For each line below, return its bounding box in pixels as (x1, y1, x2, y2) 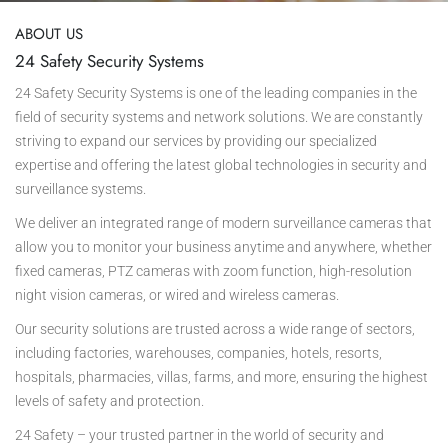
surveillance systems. (15, 181, 146, 197)
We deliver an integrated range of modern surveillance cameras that (15, 215, 432, 231)
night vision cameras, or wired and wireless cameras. (15, 287, 339, 303)
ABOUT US (15, 23, 83, 45)
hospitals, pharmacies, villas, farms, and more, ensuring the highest (15, 369, 428, 385)
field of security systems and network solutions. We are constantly (15, 109, 423, 125)
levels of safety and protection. (15, 393, 204, 409)
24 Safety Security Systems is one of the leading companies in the (15, 85, 417, 101)
